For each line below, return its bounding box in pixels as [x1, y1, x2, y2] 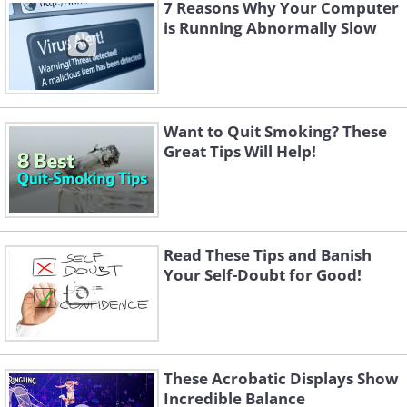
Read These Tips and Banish [164, 244, 372, 266]
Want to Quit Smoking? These [164, 121, 387, 143]
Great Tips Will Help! [164, 141, 316, 163]
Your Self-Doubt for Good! [164, 264, 362, 286]
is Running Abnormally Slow [164, 17, 377, 39]
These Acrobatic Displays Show [164, 368, 399, 390]
